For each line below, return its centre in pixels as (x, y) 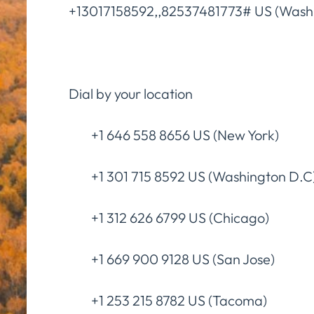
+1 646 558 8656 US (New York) (174, 135)
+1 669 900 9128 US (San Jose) (172, 259)
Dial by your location (131, 94)
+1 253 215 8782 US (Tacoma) (168, 301)
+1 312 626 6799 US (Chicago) (169, 218)
